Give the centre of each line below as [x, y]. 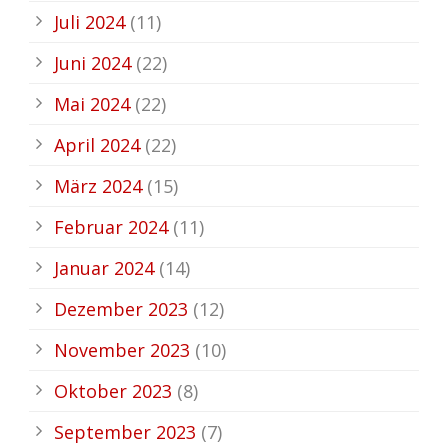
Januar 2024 [104, 267]
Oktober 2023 [113, 390]
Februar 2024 [111, 226]
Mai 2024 [92, 103]
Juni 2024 [92, 62]
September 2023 [125, 431]
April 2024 [97, 144]
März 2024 [98, 185]
